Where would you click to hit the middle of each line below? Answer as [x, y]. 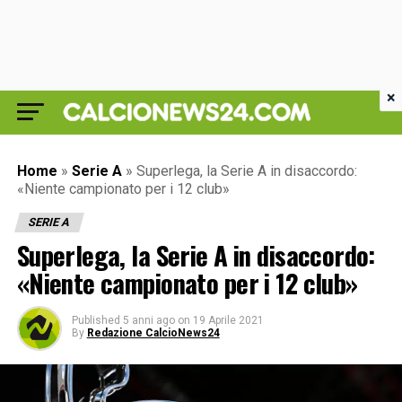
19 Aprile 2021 [228, 320]
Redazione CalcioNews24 [153, 333]
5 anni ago [149, 320]
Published [96, 320]
